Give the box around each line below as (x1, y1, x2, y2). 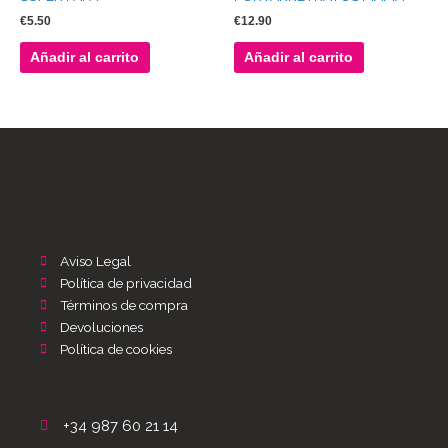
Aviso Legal (60, 252, 131, 269)
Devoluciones (60, 318, 143, 335)
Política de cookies (60, 340, 172, 357)
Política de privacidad (60, 274, 192, 291)
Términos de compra (60, 296, 188, 313)
